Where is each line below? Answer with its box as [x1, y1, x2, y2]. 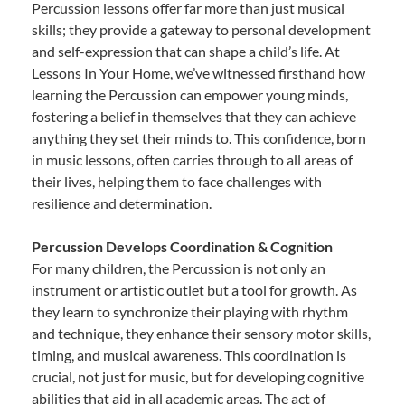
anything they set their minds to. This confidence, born [32, 128, 366, 146]
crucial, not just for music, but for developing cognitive [32, 367, 364, 385]
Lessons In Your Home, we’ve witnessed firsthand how [32, 63, 365, 81]
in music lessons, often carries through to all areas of [32, 150, 353, 168]
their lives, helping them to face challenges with [32, 172, 322, 190]
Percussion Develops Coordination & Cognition [32, 237, 333, 255]
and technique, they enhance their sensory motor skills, [32, 324, 371, 342]
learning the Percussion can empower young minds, [32, 85, 348, 103]
